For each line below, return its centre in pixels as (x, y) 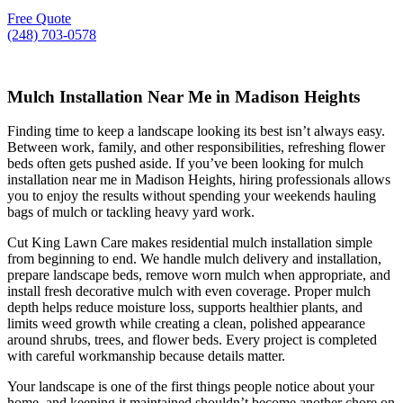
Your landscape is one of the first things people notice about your (191, 387)
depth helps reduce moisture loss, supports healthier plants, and (185, 308)
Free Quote (39, 18)
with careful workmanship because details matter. (146, 356)
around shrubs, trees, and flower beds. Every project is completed (192, 340)
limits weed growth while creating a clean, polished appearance (186, 324)
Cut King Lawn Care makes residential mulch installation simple (190, 243)
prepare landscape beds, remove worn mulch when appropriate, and (199, 275)
